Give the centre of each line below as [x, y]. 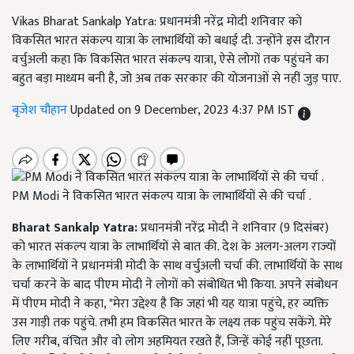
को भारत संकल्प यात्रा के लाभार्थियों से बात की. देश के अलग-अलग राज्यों [174, 247]
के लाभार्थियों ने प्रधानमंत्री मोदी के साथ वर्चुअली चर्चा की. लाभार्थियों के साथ [177, 266]
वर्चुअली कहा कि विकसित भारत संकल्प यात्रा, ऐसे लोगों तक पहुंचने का [170, 60]
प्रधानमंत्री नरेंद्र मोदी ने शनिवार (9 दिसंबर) [233, 228]
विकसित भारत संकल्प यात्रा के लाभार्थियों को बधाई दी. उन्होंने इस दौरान [171, 41]
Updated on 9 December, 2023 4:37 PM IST [184, 110]
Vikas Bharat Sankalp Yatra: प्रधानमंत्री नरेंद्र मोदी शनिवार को [157, 22]
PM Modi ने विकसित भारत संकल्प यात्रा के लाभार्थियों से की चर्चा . [162, 197]
